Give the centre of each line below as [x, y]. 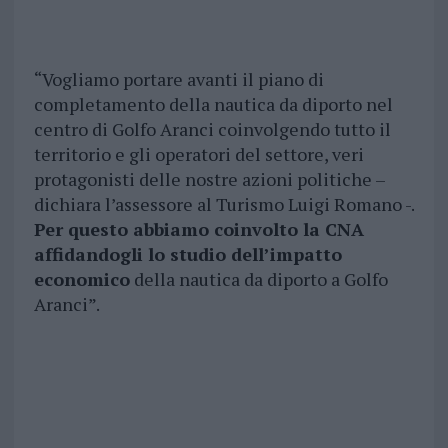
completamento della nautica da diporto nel [213, 104]
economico [81, 279]
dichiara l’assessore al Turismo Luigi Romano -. [223, 204]
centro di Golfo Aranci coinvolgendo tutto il [212, 129]
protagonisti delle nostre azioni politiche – [209, 179]
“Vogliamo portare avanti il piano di [178, 79]
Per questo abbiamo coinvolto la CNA [198, 229]
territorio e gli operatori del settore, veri [198, 154]
